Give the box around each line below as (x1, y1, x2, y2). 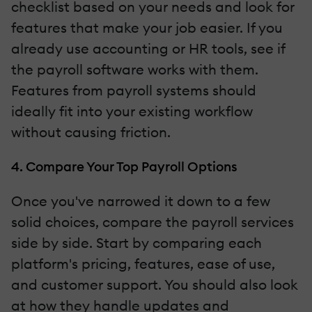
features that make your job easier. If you (11, 19, 283, 37)
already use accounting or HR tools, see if (11, 40, 285, 58)
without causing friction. (11, 123, 171, 141)
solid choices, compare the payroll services (11, 213, 294, 231)
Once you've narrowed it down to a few (11, 192, 270, 210)
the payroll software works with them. (11, 61, 258, 79)
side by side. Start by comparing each (11, 234, 262, 252)
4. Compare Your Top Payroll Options (11, 158, 237, 175)
